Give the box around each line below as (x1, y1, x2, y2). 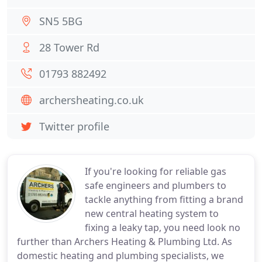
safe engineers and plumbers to (85, 179, 226, 192)
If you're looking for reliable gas (85, 165, 226, 178)
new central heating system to (85, 207, 219, 220)
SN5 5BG (39, 14, 82, 28)
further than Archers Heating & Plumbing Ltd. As (17, 235, 232, 248)
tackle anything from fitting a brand (85, 193, 243, 206)
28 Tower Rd (39, 40, 99, 54)
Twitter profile (39, 119, 109, 133)
